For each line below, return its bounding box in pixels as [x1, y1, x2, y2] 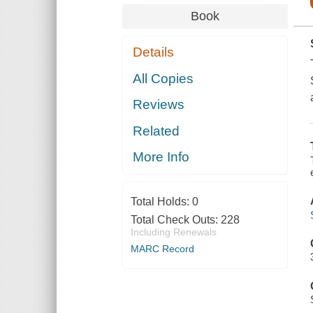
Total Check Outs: [130, 214, 221, 226]
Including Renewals [130, 226, 217, 238]
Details [133, 45, 175, 60]
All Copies [133, 71, 194, 86]
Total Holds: [130, 196, 192, 208]
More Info [133, 150, 190, 165]
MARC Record [130, 243, 194, 255]
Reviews [133, 97, 185, 112]
